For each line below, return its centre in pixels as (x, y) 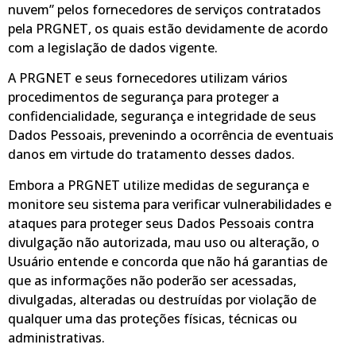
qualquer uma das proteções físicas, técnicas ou (153, 318)
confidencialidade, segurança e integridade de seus (162, 116)
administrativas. (56, 337)
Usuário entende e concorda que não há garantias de (168, 261)
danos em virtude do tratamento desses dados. (151, 155)
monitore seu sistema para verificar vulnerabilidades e (170, 204)
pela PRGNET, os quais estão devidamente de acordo (168, 29)
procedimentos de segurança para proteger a (143, 97)
